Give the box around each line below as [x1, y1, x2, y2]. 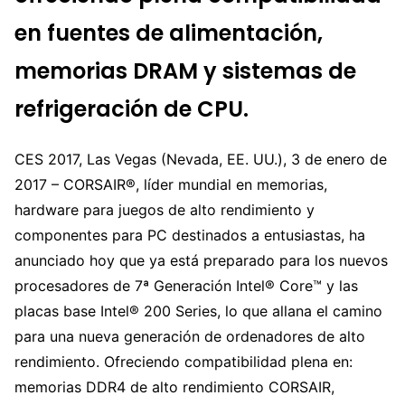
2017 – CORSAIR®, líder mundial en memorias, [14, 174, 327, 193]
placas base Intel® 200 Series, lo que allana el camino [14, 301, 382, 320]
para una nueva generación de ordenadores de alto [14, 326, 365, 345]
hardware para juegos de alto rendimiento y [14, 200, 315, 219]
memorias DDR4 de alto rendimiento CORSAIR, [14, 377, 334, 396]
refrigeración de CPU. [14, 93, 249, 124]
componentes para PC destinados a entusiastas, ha [14, 225, 365, 244]
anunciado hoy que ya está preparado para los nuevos [14, 250, 388, 269]
